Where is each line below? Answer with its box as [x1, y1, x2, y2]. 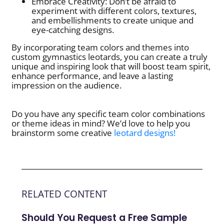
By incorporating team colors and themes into [11, 41, 189, 53]
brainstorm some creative [11, 127, 114, 139]
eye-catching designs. [31, 24, 114, 36]
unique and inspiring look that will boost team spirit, [11, 60, 211, 72]
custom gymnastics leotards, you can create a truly [11, 51, 208, 63]
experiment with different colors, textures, [31, 5, 197, 17]
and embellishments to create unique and [31, 14, 194, 26]
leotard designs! [114, 127, 176, 139]
